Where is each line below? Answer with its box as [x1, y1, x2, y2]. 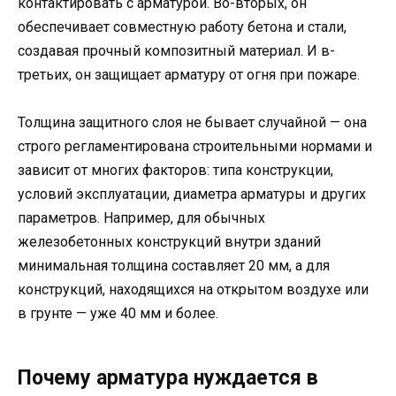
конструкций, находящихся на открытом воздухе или [18, 281, 369, 299]
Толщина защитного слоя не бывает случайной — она [18, 114, 367, 132]
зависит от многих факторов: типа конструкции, [18, 162, 333, 179]
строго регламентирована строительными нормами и [18, 138, 372, 156]
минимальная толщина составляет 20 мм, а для [18, 257, 330, 275]
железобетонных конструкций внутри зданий [18, 233, 321, 251]
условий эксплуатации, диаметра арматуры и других [18, 186, 366, 203]
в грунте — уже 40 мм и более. [18, 305, 218, 323]
